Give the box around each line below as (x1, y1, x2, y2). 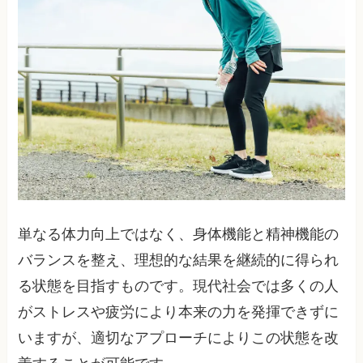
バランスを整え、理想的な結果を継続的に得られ (18, 252, 340, 269)
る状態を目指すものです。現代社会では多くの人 (18, 278, 340, 295)
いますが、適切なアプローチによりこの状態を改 (18, 330, 340, 347)
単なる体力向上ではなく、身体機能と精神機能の (18, 226, 340, 243)
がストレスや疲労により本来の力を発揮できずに (18, 304, 340, 321)
